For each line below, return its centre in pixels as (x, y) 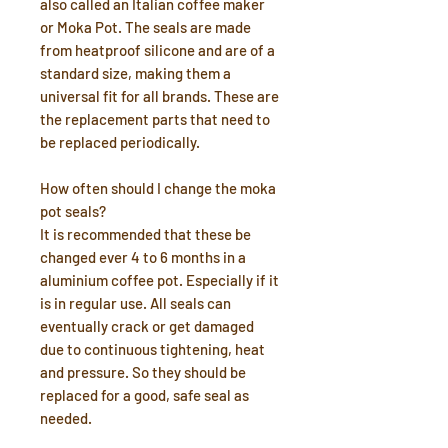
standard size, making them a (135, 73)
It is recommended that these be (145, 234)
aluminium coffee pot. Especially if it (159, 280)
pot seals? (73, 211)
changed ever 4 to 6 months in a (143, 257)
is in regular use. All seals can (135, 303)
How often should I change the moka (158, 188)
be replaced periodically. (120, 142)
